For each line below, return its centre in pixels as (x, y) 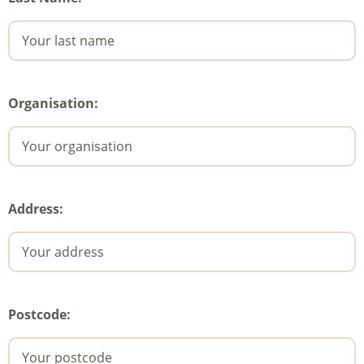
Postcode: (39, 315)
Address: (36, 209)
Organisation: (53, 104)
